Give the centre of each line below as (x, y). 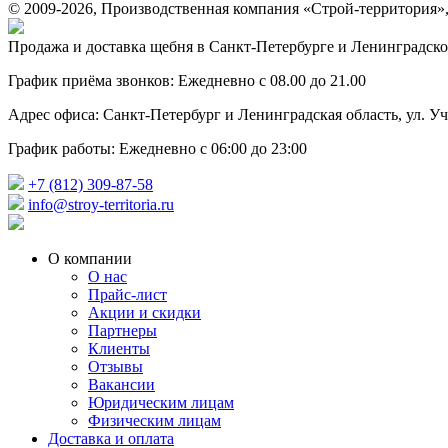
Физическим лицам (154, 420)
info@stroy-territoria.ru (101, 204)
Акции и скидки (144, 312)
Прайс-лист (127, 294)
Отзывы (115, 366)
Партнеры (122, 330)
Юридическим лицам (161, 402)
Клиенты (119, 348)
